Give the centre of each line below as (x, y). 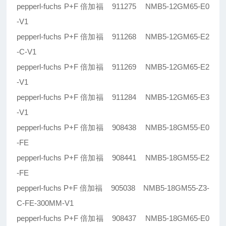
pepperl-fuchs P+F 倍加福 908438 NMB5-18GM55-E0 (113, 128)
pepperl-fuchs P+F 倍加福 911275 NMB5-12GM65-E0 (113, 7)
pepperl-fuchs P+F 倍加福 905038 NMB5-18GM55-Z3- (113, 188)
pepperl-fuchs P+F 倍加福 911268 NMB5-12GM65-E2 (113, 37)
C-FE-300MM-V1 (45, 203)
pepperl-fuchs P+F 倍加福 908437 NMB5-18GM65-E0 (113, 218)
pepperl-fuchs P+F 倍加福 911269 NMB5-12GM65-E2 (113, 67)
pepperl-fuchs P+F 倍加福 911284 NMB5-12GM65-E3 (113, 97)
